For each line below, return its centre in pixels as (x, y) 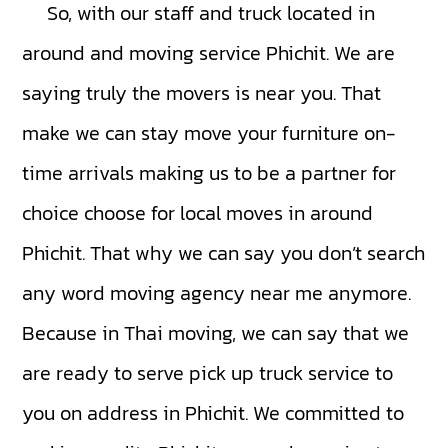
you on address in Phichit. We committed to (213, 413)
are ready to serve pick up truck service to (208, 373)
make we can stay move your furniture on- (209, 133)
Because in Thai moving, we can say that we (216, 333)
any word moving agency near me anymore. (217, 293)
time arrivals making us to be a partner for (209, 173)
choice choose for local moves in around (198, 213)
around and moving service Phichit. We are (209, 53)
